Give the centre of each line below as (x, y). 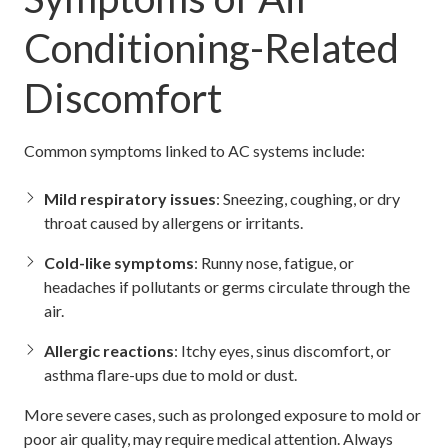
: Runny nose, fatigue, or (274, 262)
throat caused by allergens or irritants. (173, 222)
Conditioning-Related (211, 47)
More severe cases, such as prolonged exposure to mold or (222, 414)
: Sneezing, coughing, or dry (308, 198)
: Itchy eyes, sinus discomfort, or (282, 350)
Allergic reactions (109, 350)
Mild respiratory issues (130, 198)
